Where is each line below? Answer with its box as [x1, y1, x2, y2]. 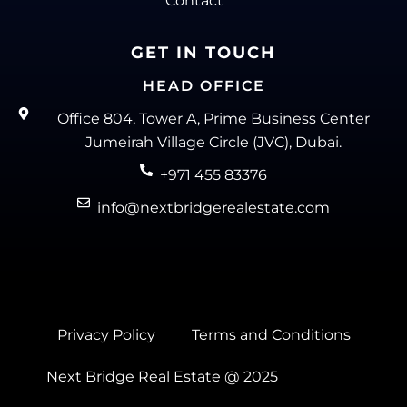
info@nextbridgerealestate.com [97, 198, 331, 216]
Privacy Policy [56, 326, 155, 344]
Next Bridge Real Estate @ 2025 [45, 368, 278, 386]
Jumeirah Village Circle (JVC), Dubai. [85, 133, 342, 151]
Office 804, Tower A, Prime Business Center [57, 109, 371, 127]
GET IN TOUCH [131, 42, 276, 63]
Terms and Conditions [191, 326, 351, 344]
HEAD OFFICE [142, 76, 265, 94]
